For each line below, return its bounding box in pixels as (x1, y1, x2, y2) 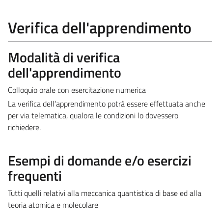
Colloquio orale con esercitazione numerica (8, 83, 146, 96)
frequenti (8, 165, 62, 186)
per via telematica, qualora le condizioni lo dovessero (8, 109, 178, 121)
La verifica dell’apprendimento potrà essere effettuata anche (8, 97, 205, 110)
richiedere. (8, 121, 41, 133)
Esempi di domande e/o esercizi (8, 149, 192, 171)
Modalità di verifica (8, 46, 120, 68)
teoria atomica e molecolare (8, 198, 98, 211)
